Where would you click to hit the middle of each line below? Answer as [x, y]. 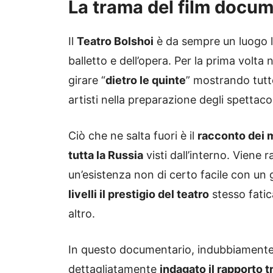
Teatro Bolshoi [115, 41]
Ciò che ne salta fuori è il [133, 136]
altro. [82, 214]
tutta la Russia [106, 155]
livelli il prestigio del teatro [139, 194]
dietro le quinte [146, 80]
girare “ [87, 80]
